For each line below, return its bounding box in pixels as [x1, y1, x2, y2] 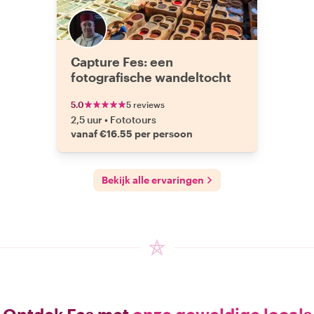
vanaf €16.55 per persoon [71, 128, 193, 139]
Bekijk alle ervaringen [102, 174, 204, 186]
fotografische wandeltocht [71, 69, 231, 85]
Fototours [110, 114, 156, 125]
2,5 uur [71, 114, 102, 125]
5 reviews [126, 100, 165, 109]
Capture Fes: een [71, 54, 173, 69]
